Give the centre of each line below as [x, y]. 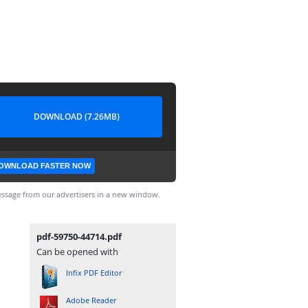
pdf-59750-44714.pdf [79, 236]
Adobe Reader [91, 300]
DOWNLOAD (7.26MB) [76, 117]
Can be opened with [77, 252]
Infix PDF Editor [94, 273]
